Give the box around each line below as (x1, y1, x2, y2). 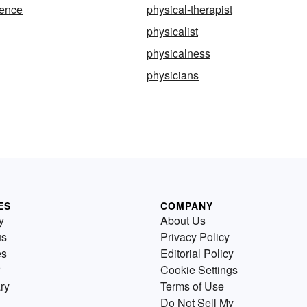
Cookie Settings (160, 262, 238, 278)
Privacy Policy (160, 229, 230, 245)
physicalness (147, 45, 210, 61)
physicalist (147, 23, 198, 39)
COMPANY (160, 199, 213, 212)
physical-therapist (147, 1, 232, 17)
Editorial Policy (160, 245, 234, 261)
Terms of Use (160, 278, 224, 294)
